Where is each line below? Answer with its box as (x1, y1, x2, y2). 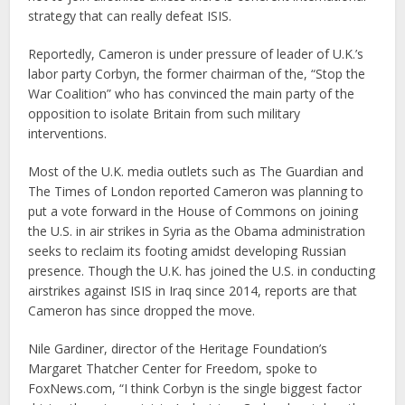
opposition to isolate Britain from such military (28, 105, 301, 122)
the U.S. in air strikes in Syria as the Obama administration (28, 222, 366, 240)
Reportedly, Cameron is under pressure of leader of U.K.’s (28, 45, 364, 62)
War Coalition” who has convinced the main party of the (28, 85, 355, 102)
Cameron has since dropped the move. (28, 302, 256, 319)
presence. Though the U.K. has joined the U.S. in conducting (28, 262, 376, 279)
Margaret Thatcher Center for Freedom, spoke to (28, 360, 318, 377)
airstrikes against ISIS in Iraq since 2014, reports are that (28, 282, 358, 299)
